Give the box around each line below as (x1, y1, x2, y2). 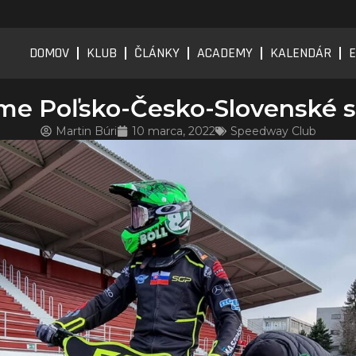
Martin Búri (55, 123, 117, 138)
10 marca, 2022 (131, 123, 215, 138)
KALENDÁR (270, 43, 331, 62)
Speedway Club (230, 123, 316, 138)
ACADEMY (197, 43, 253, 62)
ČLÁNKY (134, 43, 180, 62)
